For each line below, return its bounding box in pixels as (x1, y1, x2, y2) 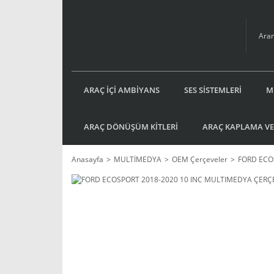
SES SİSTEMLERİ (184, 84, 242, 95)
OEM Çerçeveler (172, 154, 228, 165)
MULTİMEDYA (114, 154, 161, 165)
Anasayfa (72, 154, 103, 165)
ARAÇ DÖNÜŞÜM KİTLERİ (84, 120, 178, 132)
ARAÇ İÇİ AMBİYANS (84, 84, 160, 95)
